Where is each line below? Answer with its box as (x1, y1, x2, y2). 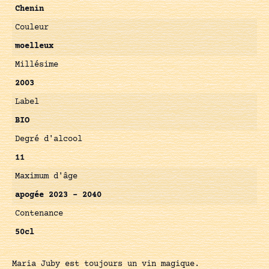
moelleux (15, 41, 53, 52)
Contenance (15, 209, 63, 219)
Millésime (15, 60, 58, 70)
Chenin (15, 4, 44, 14)
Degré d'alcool (15, 134, 82, 145)
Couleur (15, 23, 49, 33)
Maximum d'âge (15, 172, 77, 182)
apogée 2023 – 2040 (15, 190, 101, 201)
